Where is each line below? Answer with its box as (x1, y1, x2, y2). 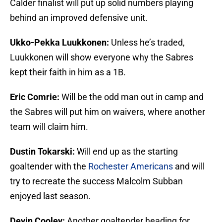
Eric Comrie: (10, 92, 61, 103)
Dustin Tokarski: (10, 146, 77, 157)
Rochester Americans (88, 161, 173, 172)
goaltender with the (10, 161, 88, 172)
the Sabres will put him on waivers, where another (10, 107, 205, 117)
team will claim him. (10, 121, 88, 132)
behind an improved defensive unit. (10, 12, 148, 23)
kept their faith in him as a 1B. (10, 67, 126, 78)
